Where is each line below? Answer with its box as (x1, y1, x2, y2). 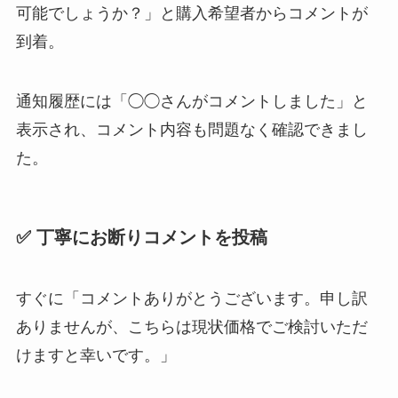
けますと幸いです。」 (15, 346, 176, 364)
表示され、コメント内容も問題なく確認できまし (15, 121, 368, 139)
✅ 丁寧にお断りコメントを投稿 (15, 227, 267, 247)
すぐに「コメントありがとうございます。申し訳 (15, 289, 368, 307)
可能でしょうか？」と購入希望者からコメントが (15, 4, 368, 22)
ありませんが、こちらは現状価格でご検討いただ (15, 317, 368, 336)
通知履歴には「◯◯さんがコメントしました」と (15, 92, 368, 111)
